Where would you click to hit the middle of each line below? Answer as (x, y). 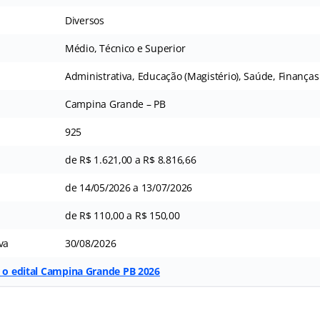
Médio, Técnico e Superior (125, 48)
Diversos (84, 20)
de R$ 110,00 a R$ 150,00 (122, 215)
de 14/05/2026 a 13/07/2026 (128, 187)
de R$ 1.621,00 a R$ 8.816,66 (130, 159)
